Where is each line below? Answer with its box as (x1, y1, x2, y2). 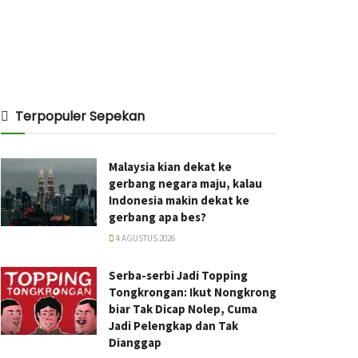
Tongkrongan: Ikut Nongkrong (109, 284, 276, 300)
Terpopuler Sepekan (15, 106, 145, 125)
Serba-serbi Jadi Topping (109, 267, 248, 283)
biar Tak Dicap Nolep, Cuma (109, 300, 257, 316)
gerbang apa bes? (109, 209, 206, 225)
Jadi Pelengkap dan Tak (109, 317, 238, 333)
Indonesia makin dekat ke (109, 192, 249, 208)
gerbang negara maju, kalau (109, 175, 262, 191)
